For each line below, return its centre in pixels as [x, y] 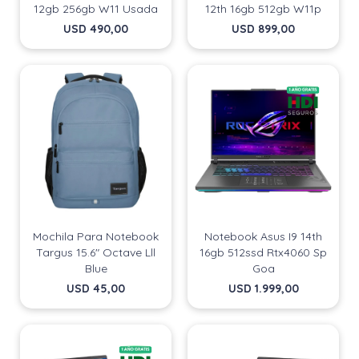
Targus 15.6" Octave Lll [96, 252]
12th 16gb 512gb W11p [263, 9]
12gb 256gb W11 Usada [96, 9]
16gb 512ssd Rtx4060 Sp [263, 252]
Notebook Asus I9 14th [263, 236]
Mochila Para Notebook [96, 236]
